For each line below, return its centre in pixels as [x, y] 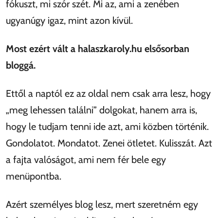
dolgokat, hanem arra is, [147, 110]
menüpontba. [34, 176]
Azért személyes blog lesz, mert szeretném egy [102, 204]
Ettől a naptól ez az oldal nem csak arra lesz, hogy [108, 93]
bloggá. [21, 65]
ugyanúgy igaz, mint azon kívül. [69, 20]
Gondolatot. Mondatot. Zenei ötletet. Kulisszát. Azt [109, 143]
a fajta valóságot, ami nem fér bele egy [86, 159]
